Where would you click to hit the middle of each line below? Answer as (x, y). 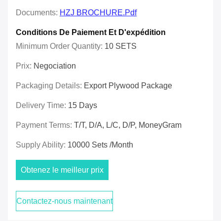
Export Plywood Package (128, 86)
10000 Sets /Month (100, 145)
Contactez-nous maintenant (64, 201)
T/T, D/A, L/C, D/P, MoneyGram (128, 125)
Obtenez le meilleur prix (62, 170)
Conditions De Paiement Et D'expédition (91, 33)
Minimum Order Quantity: (60, 46)
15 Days (83, 106)
